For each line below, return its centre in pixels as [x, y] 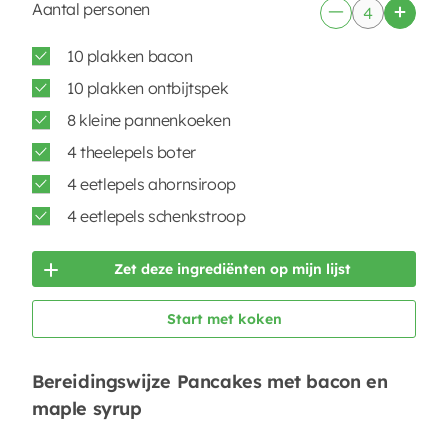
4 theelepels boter [131, 152]
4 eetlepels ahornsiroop [151, 184]
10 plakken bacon [130, 56]
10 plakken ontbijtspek [148, 88]
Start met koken [224, 318]
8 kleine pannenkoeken [149, 120]
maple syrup [87, 408]
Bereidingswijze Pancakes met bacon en [210, 381]
